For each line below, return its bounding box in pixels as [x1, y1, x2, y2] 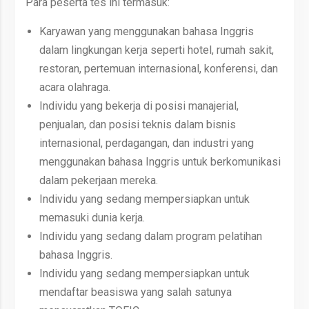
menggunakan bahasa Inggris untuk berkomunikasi [39, 154, 281, 168]
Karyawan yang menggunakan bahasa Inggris [39, 24, 254, 38]
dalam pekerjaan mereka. [39, 173, 158, 187]
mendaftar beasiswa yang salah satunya [39, 285, 232, 299]
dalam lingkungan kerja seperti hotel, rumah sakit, [39, 43, 274, 57]
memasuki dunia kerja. [39, 210, 145, 224]
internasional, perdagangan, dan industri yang [39, 136, 254, 150]
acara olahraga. [39, 80, 110, 94]
